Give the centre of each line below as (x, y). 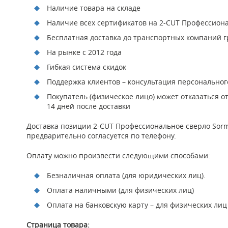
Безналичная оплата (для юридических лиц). (126, 175)
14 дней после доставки (89, 106)
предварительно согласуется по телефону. (101, 135)
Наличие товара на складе (94, 8)
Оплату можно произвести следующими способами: (118, 155)
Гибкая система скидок (87, 67)
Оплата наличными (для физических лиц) (120, 190)
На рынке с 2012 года (84, 52)
